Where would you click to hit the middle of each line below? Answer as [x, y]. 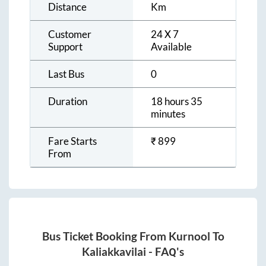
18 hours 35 [177, 101]
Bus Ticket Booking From [105, 237]
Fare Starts [72, 141]
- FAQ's [165, 252]
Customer [70, 34]
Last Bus [66, 74]
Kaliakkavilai [114, 252]
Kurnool [189, 237]
